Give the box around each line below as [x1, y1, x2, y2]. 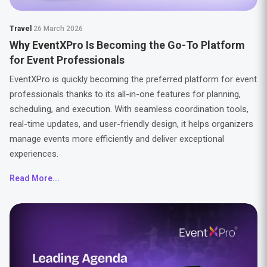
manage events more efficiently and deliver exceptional [9, 133, 224, 144]
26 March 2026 [33, 24, 83, 33]
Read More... [9, 173, 60, 183]
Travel [9, 24, 33, 33]
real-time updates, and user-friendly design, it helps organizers [9, 119, 253, 129]
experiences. [9, 148, 58, 159]
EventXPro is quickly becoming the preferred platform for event [9, 74, 257, 85]
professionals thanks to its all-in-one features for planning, [9, 89, 241, 100]
